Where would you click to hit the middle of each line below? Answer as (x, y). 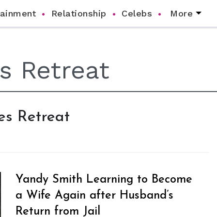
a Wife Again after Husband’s (95, 196)
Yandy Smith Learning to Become (104, 180)
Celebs (137, 13)
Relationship (79, 13)
